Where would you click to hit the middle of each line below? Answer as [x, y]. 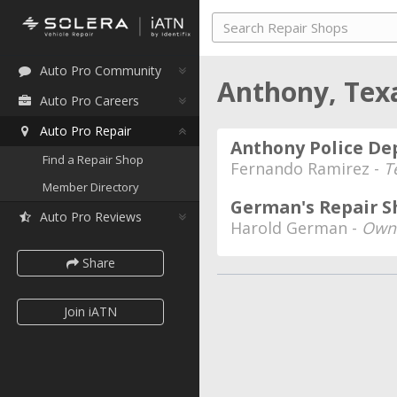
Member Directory [91, 187]
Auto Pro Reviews [91, 217]
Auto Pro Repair [86, 131]
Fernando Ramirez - [307, 168]
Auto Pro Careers [90, 101]
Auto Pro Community [101, 70]
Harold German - [296, 228]
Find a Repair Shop [93, 160]
